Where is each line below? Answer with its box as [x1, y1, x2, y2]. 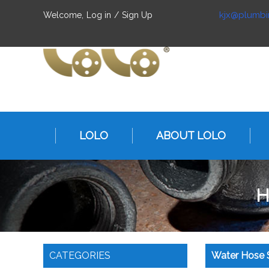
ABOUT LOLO [156, 129, 226, 142]
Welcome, [43, 10, 83, 20]
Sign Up [122, 10, 153, 20]
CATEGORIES [49, 250, 110, 261]
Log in [86, 10, 111, 20]
